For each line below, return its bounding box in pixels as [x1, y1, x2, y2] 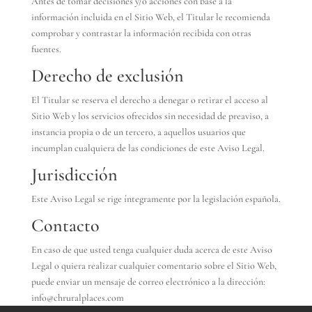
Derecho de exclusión [31, 65, 184, 86]
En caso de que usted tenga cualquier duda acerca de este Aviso [31, 244, 272, 256]
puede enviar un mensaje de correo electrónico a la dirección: [31, 276, 265, 288]
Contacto [31, 214, 100, 236]
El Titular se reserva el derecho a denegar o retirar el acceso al [31, 94, 268, 106]
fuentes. [31, 43, 61, 55]
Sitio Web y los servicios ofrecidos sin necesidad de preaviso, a [31, 110, 269, 122]
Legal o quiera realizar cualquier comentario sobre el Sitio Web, [31, 260, 276, 272]
